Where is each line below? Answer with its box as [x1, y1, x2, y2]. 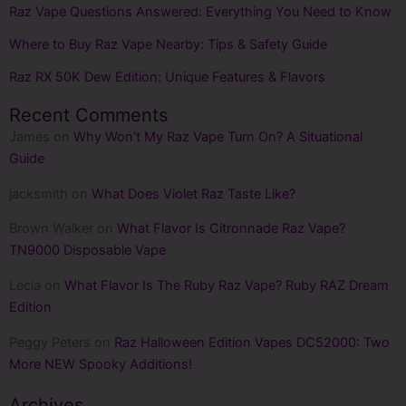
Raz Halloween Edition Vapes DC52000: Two [114, 333, 390, 351]
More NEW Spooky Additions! [9, 355, 196, 372]
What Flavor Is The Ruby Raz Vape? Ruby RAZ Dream [64, 276, 389, 294]
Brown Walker [9, 220, 93, 237]
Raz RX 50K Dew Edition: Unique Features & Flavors [9, 69, 325, 86]
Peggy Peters [9, 333, 91, 351]
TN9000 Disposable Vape [9, 242, 166, 259]
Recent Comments [9, 104, 168, 127]
